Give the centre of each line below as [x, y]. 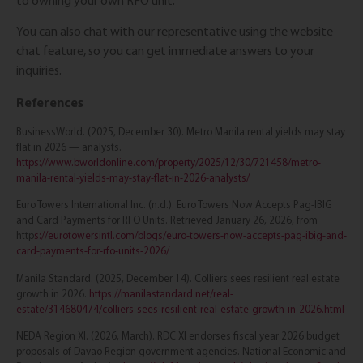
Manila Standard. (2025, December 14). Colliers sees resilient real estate [178, 278]
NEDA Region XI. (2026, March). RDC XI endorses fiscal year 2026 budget [178, 336]
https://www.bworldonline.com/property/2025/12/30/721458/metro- [169, 163]
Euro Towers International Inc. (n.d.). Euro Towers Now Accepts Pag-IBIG [174, 205]
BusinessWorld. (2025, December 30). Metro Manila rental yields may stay [181, 132]
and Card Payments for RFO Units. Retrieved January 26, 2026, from [167, 220]
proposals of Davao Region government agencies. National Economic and [181, 352]
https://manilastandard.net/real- [161, 293]
